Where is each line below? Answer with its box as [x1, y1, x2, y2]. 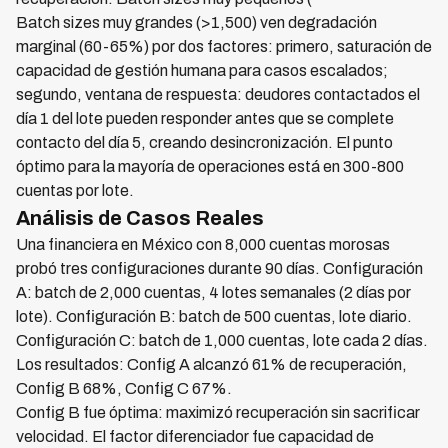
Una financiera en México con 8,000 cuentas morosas [16, 236, 390, 253]
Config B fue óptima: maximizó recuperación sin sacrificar [16, 404, 420, 421]
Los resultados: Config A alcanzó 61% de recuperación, [16, 356, 407, 373]
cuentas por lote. [16, 182, 134, 199]
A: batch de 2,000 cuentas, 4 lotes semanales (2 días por [16, 284, 411, 301]
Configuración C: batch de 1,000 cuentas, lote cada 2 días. [16, 332, 428, 349]
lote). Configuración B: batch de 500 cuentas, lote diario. [16, 308, 412, 325]
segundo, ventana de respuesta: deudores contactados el [16, 86, 420, 103]
